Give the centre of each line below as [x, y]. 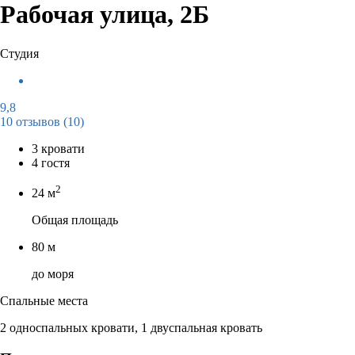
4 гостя [51, 162]
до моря [53, 274]
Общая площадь [75, 220]
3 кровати [58, 148]
